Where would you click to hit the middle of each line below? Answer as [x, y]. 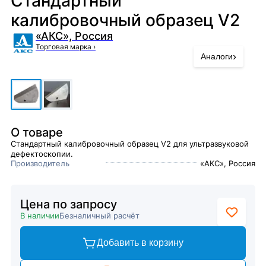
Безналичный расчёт [99, 216]
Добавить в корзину [140, 243]
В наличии [40, 216]
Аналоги [217, 56]
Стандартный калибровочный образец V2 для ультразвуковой [130, 144]
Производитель [40, 163]
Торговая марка [64, 47]
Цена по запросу [69, 204]
